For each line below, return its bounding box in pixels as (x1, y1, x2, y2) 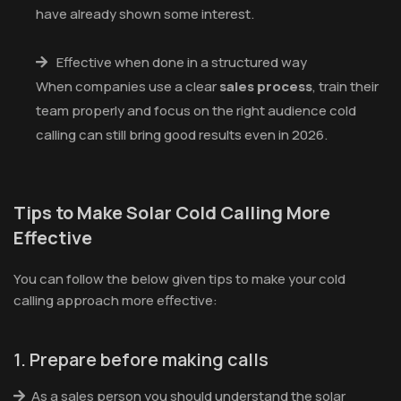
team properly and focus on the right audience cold (36, 100, 356, 120)
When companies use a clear (36, 76, 219, 96)
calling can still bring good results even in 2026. (36, 124, 328, 144)
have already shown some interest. (36, 4, 254, 23)
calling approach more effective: (13, 290, 218, 310)
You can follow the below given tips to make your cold (13, 269, 346, 288)
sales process (219, 76, 312, 96)
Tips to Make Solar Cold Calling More (13, 200, 330, 225)
